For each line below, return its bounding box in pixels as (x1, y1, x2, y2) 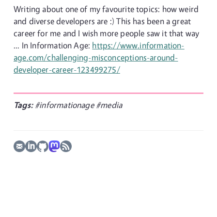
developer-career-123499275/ (14, 64, 120, 75)
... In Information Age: (14, 40, 93, 50)
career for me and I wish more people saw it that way (14, 28, 200, 38)
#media (95, 100, 123, 110)
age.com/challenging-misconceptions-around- (14, 52, 178, 62)
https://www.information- (92, 40, 185, 50)
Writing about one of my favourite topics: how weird (14, 4, 199, 14)
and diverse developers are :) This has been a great (14, 16, 191, 26)
